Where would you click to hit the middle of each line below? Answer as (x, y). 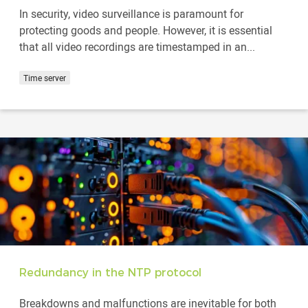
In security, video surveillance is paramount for (131, 13)
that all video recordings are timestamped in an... (137, 46)
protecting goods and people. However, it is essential (146, 30)
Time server (45, 77)
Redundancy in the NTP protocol (110, 272)
